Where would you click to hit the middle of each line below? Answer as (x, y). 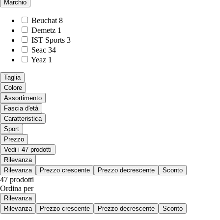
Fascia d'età (21, 108)
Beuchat (44, 20)
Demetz (43, 30)
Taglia (12, 77)
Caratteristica (23, 118)
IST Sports (48, 40)
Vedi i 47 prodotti (28, 149)
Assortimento (23, 98)
